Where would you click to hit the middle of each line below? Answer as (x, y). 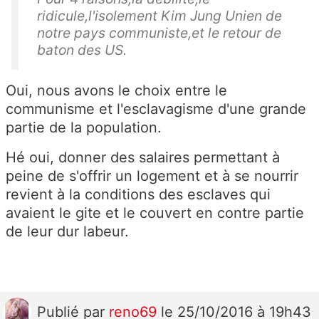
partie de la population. (84, 127)
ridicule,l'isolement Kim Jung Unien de (159, 15)
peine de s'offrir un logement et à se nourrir (152, 176)
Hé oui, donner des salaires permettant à (143, 157)
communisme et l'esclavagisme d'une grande (156, 109)
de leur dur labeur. (67, 231)
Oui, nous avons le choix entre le (116, 90)
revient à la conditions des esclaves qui (138, 194)
